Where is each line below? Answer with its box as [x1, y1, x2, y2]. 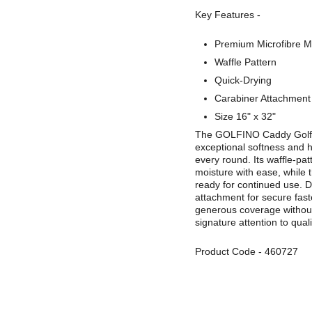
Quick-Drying [214, 75, 272, 86]
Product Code [195, 246, 256, 257]
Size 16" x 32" [214, 111, 276, 122]
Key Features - [195, 9, 260, 20]
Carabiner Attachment [214, 93, 311, 104]
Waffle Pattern [214, 56, 276, 68]
